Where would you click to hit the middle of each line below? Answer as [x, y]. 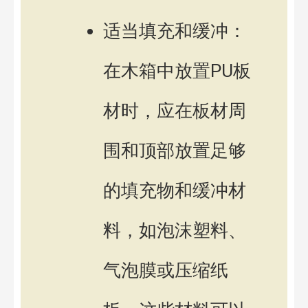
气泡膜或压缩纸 [166, 270]
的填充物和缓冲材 [175, 190]
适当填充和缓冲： [175, 31]
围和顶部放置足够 [175, 150]
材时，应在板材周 [175, 110]
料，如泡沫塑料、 [175, 230]
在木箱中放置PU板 [177, 70]
